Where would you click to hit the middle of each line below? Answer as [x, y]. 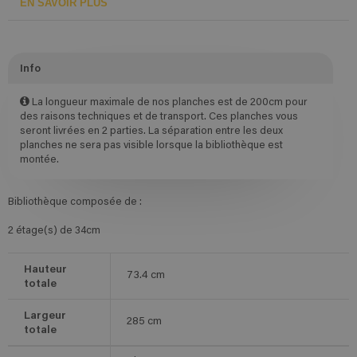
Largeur [45, 314]
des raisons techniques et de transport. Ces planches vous [159, 117]
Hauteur [45, 268]
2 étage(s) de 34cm [54, 231]
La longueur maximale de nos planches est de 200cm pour [169, 103]
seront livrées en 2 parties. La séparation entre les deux [151, 131]
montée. [39, 160]
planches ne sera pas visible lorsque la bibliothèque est [151, 146]
